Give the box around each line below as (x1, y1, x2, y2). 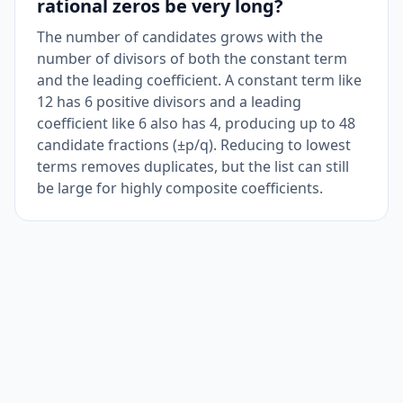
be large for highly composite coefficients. (37, 178, 323, 198)
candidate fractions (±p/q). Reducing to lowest (37, 135, 351, 155)
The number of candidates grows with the (37, 27, 323, 47)
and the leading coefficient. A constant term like (37, 70, 362, 90)
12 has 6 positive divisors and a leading (37, 92, 301, 112)
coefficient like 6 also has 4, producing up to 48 (37, 113, 355, 133)
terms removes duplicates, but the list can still (37, 157, 349, 176)
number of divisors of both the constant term (37, 49, 347, 68)
